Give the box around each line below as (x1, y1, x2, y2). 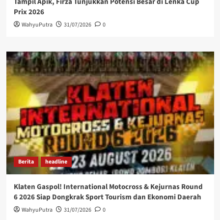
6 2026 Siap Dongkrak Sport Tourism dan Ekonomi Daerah (13, 192, 201, 202)
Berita (18, 158, 34, 166)
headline (45, 158, 67, 166)
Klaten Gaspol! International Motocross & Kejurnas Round (13, 182, 203, 192)
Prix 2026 (13, 7, 44, 17)
